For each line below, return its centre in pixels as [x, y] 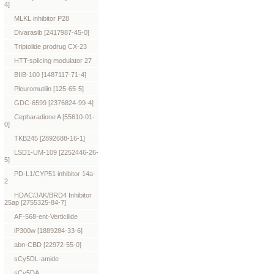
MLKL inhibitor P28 [42, 18]
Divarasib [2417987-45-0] [52, 32]
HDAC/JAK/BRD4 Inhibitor [53, 195]
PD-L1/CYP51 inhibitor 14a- [55, 174]
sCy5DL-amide [36, 259]
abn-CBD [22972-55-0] [48, 245]
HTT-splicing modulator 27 [53, 61]
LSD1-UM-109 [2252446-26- [56, 152]
